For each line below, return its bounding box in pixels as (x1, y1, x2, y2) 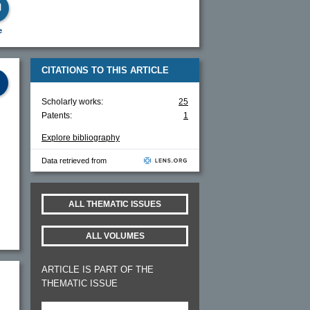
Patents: (42, 110, 72, 120)
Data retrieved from (42, 156, 107, 165)
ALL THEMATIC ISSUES (69, 199, 161, 209)
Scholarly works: (42, 96, 103, 107)
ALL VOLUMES (85, 230, 145, 241)
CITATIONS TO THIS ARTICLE (42, 64, 169, 75)
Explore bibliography (42, 132, 120, 143)
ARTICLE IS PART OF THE (42, 264, 154, 275)
